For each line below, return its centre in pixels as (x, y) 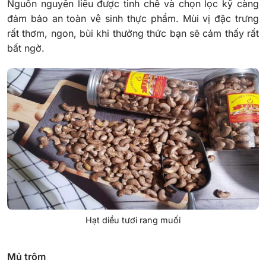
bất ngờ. (27, 48)
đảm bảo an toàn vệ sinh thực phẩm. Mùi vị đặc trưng (133, 18)
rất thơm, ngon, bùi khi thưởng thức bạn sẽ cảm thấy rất (133, 33)
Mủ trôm (28, 256)
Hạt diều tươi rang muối (133, 220)
